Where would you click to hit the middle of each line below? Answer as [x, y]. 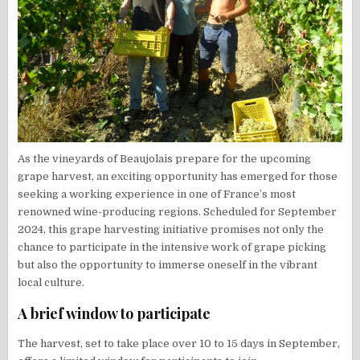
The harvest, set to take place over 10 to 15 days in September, [179, 344]
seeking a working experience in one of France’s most [157, 194]
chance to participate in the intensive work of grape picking [172, 247]
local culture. [51, 283]
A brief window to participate [115, 314]
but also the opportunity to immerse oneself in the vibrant [168, 265]
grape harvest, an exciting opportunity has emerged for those [178, 177]
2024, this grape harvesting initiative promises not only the [171, 230]
